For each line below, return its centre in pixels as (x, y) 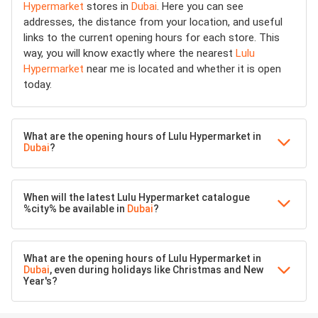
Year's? (40, 281)
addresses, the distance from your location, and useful (153, 22)
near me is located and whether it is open (182, 69)
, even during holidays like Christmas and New (157, 270)
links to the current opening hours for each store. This (152, 38)
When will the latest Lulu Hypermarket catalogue (137, 198)
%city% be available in (75, 209)
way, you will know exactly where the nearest (130, 54)
